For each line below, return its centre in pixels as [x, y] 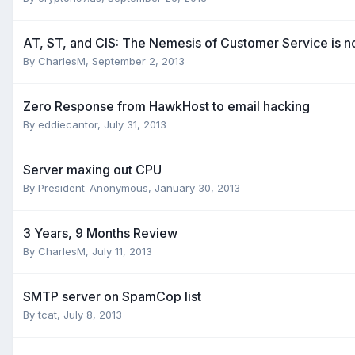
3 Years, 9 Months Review [100, 233]
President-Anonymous [93, 187]
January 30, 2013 [197, 187]
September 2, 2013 [138, 61]
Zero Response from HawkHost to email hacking [166, 106]
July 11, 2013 [122, 251]
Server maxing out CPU [92, 169]
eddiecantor [68, 124]
